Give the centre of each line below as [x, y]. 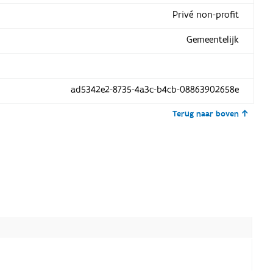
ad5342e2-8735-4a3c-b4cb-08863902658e [154, 90]
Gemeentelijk [212, 40]
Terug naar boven [206, 114]
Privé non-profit [205, 15]
